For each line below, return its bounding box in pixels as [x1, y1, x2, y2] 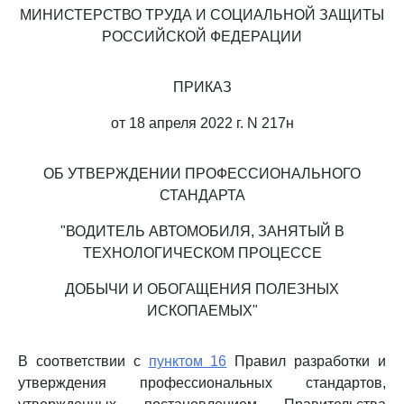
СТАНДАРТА [159, 188, 245, 203]
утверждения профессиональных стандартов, [18, 375, 386, 390]
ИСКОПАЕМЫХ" [146, 303, 258, 318]
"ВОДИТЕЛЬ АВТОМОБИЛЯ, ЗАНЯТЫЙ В [60, 224, 344, 239]
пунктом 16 [148, 353, 227, 369]
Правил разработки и [226, 353, 387, 369]
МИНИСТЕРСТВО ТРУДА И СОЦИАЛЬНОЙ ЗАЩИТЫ [20, 7, 384, 23]
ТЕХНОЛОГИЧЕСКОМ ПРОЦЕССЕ [82, 245, 322, 261]
